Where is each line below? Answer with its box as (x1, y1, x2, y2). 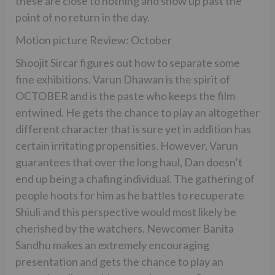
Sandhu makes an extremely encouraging (15, 238, 209, 252)
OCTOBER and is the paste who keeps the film (15, 88, 235, 103)
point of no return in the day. (15, 10, 150, 24)
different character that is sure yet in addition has (15, 122, 251, 136)
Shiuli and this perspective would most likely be (15, 204, 236, 219)
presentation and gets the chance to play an (15, 254, 223, 268)
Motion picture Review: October (15, 33, 172, 47)
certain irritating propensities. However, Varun (15, 138, 238, 152)
